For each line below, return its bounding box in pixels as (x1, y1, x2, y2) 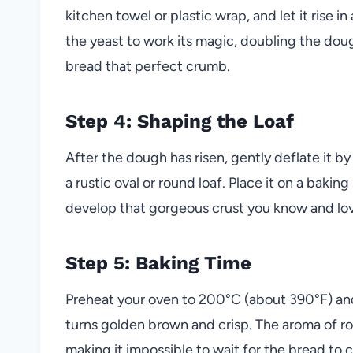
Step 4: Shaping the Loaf (65, 110, 294, 132)
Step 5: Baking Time (65, 251, 251, 274)
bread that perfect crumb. (65, 57, 230, 75)
